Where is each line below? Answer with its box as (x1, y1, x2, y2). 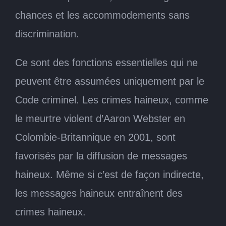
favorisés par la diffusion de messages (15, 150, 187, 161)
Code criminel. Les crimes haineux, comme (15, 94, 208, 105)
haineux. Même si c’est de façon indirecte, (15, 168, 204, 180)
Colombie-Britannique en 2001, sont (15, 131, 176, 143)
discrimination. (15, 28, 79, 39)
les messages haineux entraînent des (15, 187, 183, 199)
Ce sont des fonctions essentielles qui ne (15, 56, 198, 68)
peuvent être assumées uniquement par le (15, 75, 204, 87)
